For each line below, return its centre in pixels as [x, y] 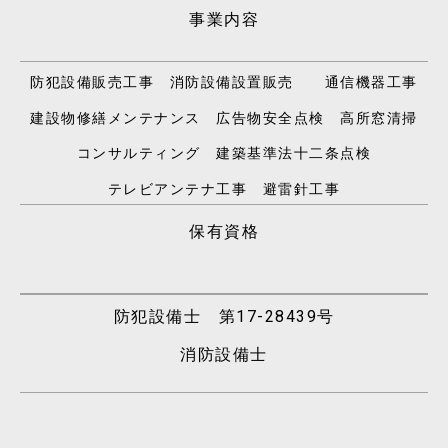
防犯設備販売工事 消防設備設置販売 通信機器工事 [224, 82]
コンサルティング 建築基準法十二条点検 [224, 153]
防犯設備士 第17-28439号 [224, 316]
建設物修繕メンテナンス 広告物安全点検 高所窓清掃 [224, 117]
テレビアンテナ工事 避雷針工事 [224, 188]
